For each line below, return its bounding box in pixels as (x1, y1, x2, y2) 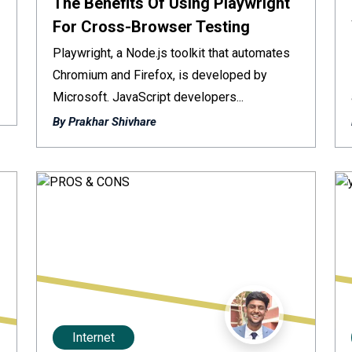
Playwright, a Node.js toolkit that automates (53, 46, 290, 60)
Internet (72, 330, 115, 345)
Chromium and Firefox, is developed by (53, 68, 267, 82)
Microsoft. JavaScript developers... (53, 90, 244, 104)
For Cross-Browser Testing (53, 17, 250, 36)
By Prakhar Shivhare (53, 115, 156, 129)
